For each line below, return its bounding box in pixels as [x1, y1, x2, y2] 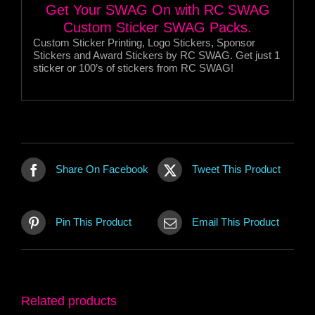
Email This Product [192, 216, 279, 229]
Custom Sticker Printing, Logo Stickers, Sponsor [32, 37, 255, 49]
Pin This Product [56, 216, 131, 229]
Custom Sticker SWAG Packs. [63, 20, 252, 36]
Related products [21, 293, 117, 308]
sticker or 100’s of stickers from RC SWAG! [32, 62, 233, 75]
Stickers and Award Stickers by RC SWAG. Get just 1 [32, 49, 280, 62]
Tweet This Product [192, 163, 281, 176]
